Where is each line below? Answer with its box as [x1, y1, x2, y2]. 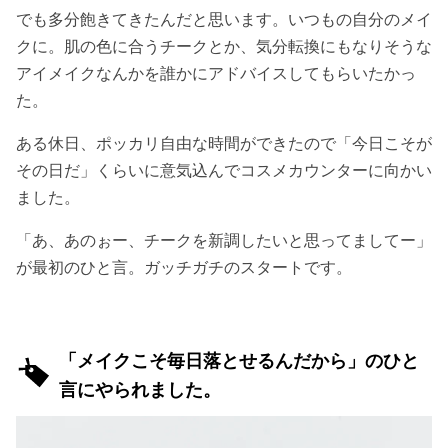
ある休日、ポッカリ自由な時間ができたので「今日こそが [16, 132, 432, 153]
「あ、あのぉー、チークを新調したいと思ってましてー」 [16, 229, 432, 250]
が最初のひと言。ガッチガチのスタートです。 [16, 256, 352, 277]
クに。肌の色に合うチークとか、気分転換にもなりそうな [16, 35, 432, 56]
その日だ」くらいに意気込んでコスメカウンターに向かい [16, 159, 432, 180]
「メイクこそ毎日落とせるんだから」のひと [59, 349, 419, 371]
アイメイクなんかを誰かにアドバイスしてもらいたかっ [16, 62, 416, 83]
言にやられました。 [59, 378, 221, 400]
